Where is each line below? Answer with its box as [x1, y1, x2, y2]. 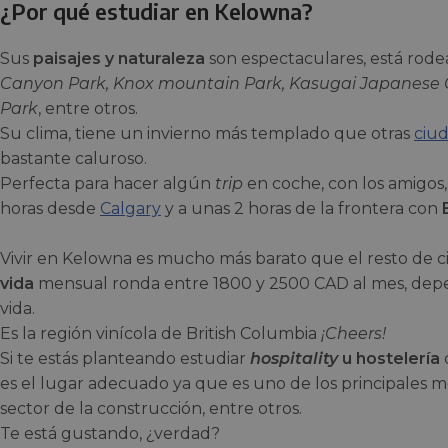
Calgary [100, 199, 161, 219]
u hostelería [338, 349, 440, 369]
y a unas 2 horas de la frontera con [161, 199, 442, 219]
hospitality [250, 349, 338, 369]
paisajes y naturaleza [33, 49, 205, 69]
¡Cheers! [317, 324, 386, 344]
